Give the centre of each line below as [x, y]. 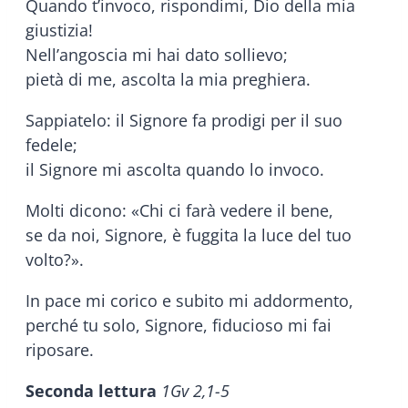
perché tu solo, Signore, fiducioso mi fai [178, 325]
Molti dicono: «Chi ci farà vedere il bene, [179, 210]
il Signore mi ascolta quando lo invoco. [175, 169]
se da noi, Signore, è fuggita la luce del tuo [189, 235]
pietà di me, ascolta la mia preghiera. [168, 79]
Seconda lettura [93, 390]
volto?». [55, 259]
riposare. [60, 349]
